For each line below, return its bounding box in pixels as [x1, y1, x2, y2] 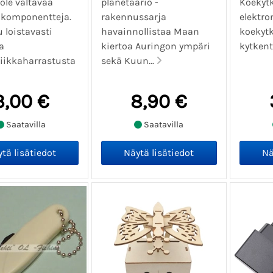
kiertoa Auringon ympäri [101, 40, 211, 52]
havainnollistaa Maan [101, 26, 200, 38]
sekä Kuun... [101, 55, 157, 67]
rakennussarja [101, 11, 167, 23]
